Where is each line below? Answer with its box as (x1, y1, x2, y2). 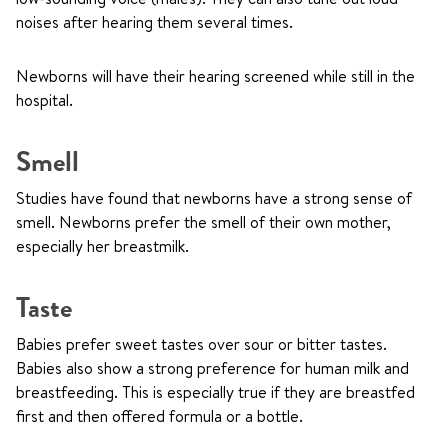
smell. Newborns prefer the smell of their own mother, (16, 211, 391, 233)
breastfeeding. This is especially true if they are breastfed (16, 381, 415, 403)
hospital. (16, 89, 73, 111)
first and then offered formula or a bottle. (16, 405, 303, 427)
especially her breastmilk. (16, 235, 189, 257)
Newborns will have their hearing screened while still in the (16, 65, 415, 87)
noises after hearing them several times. (16, 11, 293, 33)
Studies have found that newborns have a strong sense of (16, 187, 412, 209)
